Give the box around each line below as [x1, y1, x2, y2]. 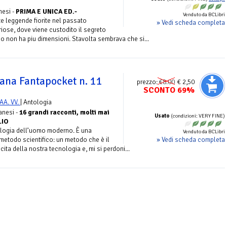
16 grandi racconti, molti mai [19, 107, 109, 117]
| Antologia [20, 97, 52, 106]
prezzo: [137, 77, 159, 86]
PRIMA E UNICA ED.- [16, 7, 77, 16]
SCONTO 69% [143, 85, 195, 95]
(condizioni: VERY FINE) [170, 112, 225, 119]
